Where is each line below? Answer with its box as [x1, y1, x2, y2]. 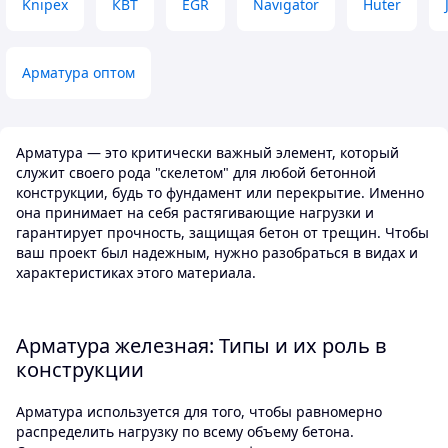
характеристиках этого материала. [16, 263, 256, 283]
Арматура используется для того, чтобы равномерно [16, 401, 382, 421]
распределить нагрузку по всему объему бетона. [16, 421, 354, 441]
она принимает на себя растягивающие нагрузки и [16, 203, 374, 223]
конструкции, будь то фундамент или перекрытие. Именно [16, 183, 424, 203]
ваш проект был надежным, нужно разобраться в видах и [16, 243, 418, 263]
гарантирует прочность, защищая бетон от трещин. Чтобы [16, 223, 429, 243]
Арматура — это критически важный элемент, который [16, 143, 399, 163]
